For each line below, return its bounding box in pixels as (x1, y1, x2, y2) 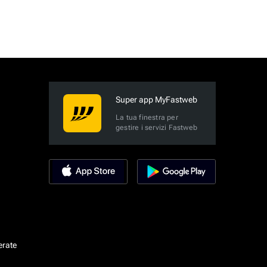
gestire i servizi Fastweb (116, 123, 197, 132)
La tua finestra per (116, 113, 178, 122)
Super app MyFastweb (116, 94, 197, 104)
